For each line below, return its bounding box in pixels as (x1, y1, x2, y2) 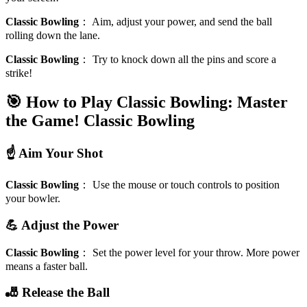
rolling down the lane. (5, 29, 100, 41)
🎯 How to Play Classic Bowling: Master (5, 93, 288, 111)
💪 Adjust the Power (5, 218, 119, 232)
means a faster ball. (5, 260, 88, 272)
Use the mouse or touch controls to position (93, 179, 280, 191)
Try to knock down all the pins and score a (93, 53, 276, 65)
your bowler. (5, 193, 60, 205)
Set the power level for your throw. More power (93, 246, 299, 258)
